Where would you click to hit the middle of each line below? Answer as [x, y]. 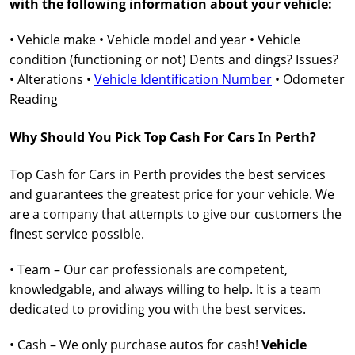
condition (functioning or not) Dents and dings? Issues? [174, 59]
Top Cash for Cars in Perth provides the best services [168, 174]
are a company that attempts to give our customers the [176, 214]
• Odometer [308, 79]
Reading [34, 99]
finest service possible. [77, 234]
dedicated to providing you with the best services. [158, 309]
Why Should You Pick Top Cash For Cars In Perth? [163, 137]
